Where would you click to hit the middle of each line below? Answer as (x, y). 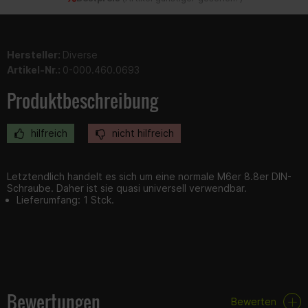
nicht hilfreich (142, 133)
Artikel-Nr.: (35, 69)
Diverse (80, 54)
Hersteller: (35, 54)
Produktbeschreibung (82, 100)
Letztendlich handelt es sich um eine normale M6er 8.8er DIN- (149, 176)
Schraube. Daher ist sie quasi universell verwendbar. (127, 188)
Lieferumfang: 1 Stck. (65, 199)
